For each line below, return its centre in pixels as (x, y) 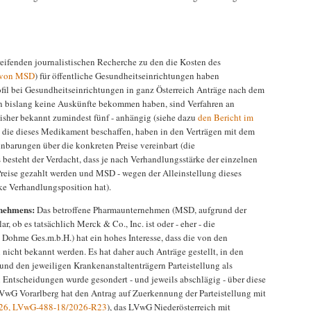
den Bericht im (226, 118)
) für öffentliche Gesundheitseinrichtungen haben (127, 76)
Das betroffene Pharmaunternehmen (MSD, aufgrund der (141, 210)
